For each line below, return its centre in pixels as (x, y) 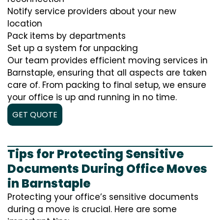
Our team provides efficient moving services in (108, 61)
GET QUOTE (35, 115)
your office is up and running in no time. (92, 97)
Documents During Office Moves (107, 169)
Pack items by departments (67, 36)
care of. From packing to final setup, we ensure (107, 85)
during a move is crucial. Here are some (92, 209)
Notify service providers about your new (92, 12)
